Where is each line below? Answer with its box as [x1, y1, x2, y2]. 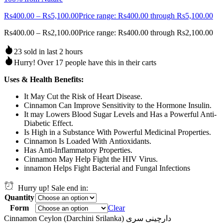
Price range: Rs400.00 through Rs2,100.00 [79, 28, 213, 37]
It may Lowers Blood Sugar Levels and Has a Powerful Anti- [24, 110, 217, 118]
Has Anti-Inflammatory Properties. [24, 145, 132, 154]
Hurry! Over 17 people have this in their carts [14, 58, 156, 67]
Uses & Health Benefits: [4, 75, 84, 84]
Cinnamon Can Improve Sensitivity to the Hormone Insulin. [24, 101, 212, 110]
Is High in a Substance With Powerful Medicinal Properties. [24, 127, 211, 136]
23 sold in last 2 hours [14, 47, 83, 56]
